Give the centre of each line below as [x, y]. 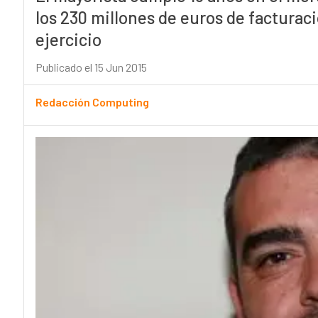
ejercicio [68, 40]
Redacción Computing [92, 102]
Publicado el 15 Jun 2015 [91, 67]
